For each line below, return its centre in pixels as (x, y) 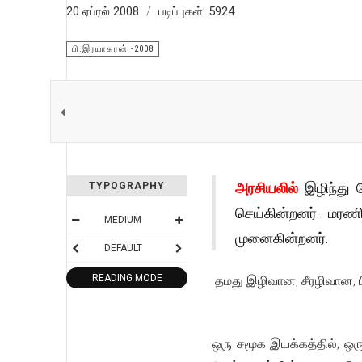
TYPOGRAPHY (127, 186)
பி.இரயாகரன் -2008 (113, 49)
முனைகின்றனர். (282, 238)
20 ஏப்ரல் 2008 (104, 11)
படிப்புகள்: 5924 (196, 11)
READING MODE (127, 278)
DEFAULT (123, 248)
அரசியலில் (270, 187)
